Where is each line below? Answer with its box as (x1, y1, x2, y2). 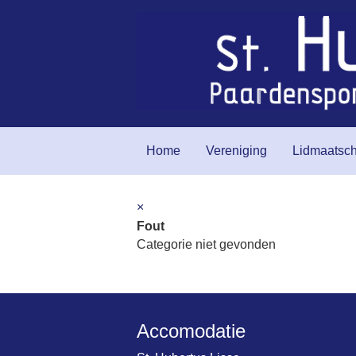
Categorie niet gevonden (137, 238, 276, 251)
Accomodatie (137, 320, 246, 342)
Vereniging (206, 144, 267, 157)
